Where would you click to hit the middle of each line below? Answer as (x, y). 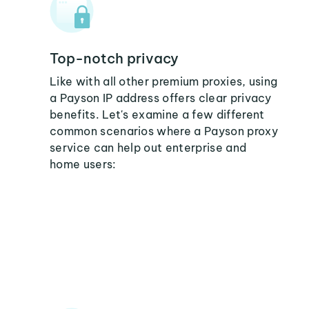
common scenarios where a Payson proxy (164, 131)
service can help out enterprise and (148, 148)
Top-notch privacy (114, 58)
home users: (83, 164)
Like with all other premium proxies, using (164, 81)
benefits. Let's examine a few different (157, 114)
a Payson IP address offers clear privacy (161, 98)
